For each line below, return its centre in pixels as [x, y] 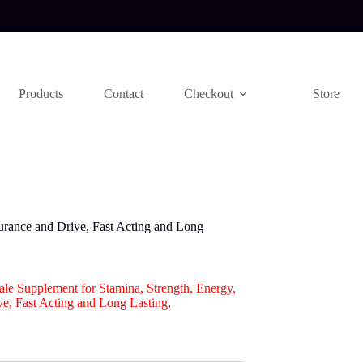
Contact [124, 94]
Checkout [209, 94]
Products [41, 94]
